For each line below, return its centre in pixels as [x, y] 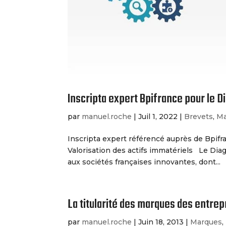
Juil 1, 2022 [158, 117]
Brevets [199, 117]
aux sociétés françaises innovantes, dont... [144, 162]
